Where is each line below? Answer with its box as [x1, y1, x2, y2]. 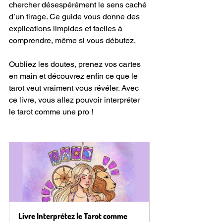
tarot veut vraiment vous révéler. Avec [9, 83, 141, 93]
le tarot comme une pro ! [9, 107, 93, 116]
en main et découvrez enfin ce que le [9, 71, 140, 81]
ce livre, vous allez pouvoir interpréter [9, 95, 142, 105]
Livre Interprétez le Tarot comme [18, 211, 129, 221]
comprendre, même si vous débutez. [9, 35, 136, 45]
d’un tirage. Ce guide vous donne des [9, 11, 142, 21]
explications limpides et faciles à [9, 23, 124, 33]
